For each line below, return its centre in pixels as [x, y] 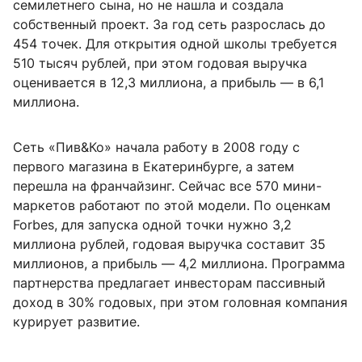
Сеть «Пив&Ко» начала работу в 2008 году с [156, 147]
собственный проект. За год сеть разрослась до [169, 25]
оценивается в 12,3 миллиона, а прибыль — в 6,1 [168, 83]
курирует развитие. [76, 322]
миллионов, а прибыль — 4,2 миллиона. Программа [179, 264]
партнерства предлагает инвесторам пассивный [169, 283]
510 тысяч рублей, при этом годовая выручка [160, 63]
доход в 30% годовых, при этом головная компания [180, 303]
